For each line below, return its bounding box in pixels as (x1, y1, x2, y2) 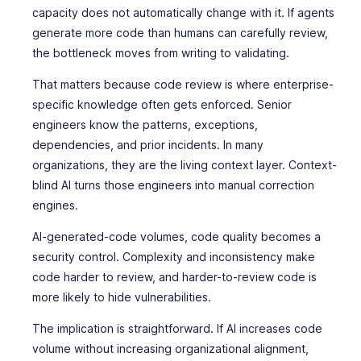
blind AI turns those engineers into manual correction (32, 178, 314, 192)
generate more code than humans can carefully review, (32, 26, 328, 39)
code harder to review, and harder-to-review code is (32, 270, 317, 284)
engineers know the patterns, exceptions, (32, 118, 258, 131)
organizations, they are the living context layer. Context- (32, 158, 337, 172)
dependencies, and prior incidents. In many (32, 138, 263, 151)
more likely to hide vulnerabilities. (32, 290, 211, 304)
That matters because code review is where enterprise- (32, 77, 334, 91)
